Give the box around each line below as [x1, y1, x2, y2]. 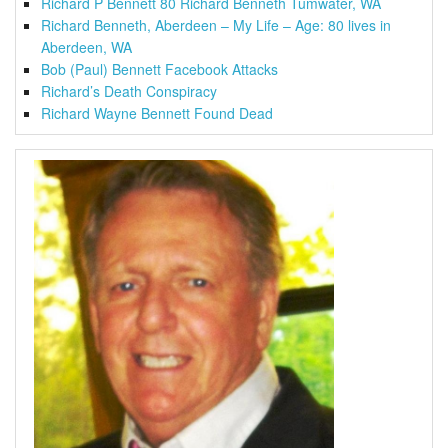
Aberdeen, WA [41, 37, 132, 58]
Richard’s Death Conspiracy [41, 81, 217, 102]
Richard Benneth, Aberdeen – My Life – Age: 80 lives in [41, 15, 391, 36]
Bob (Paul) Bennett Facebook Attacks [41, 59, 278, 80]
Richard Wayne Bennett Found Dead [41, 103, 273, 124]
